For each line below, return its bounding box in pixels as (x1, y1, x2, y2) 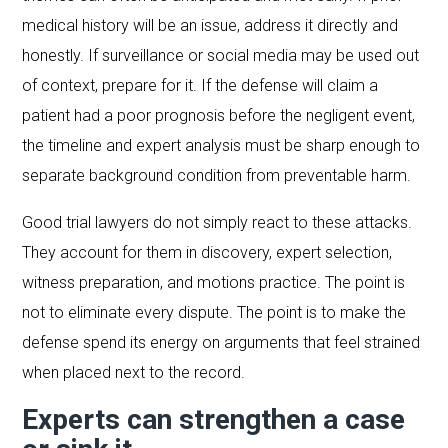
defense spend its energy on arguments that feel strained (22, 332, 421, 352)
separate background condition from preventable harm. (22, 165, 412, 185)
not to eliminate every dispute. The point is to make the (22, 302, 407, 322)
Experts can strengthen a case (22, 402, 406, 436)
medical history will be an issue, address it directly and (22, 15, 399, 35)
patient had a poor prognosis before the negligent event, (22, 105, 416, 125)
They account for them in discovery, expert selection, (22, 242, 393, 262)
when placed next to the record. (22, 362, 246, 382)
